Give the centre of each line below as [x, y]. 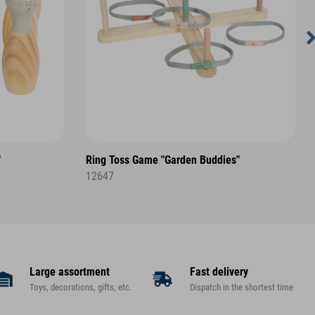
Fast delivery [219, 272]
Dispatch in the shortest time [241, 288]
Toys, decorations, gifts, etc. [81, 288]
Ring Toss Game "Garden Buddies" [163, 160]
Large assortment [70, 272]
